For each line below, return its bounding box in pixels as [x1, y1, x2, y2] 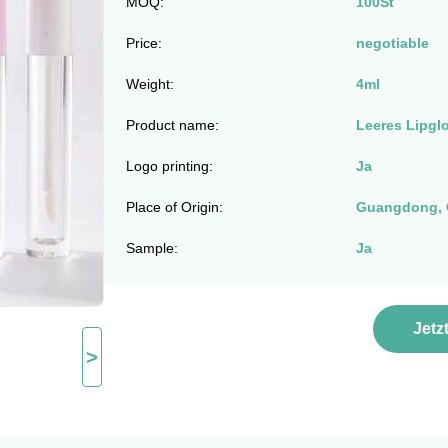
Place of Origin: [125, 199, 223, 215]
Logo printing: [125, 158, 213, 174]
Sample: [125, 240, 178, 256]
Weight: [125, 76, 174, 92]
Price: [125, 35, 162, 51]
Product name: [125, 117, 219, 133]
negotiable [355, 35, 429, 51]
